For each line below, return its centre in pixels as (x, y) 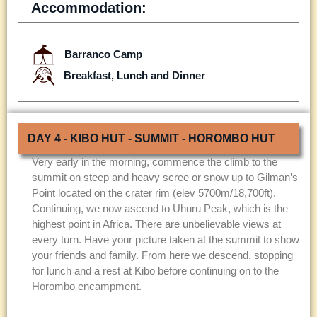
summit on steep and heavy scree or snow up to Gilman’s (165, 177)
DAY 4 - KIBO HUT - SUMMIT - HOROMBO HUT (151, 138)
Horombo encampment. (87, 286)
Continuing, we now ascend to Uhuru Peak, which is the (160, 208)
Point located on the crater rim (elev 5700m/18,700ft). (154, 192)
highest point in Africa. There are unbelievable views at (156, 224)
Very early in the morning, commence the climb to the (155, 161)
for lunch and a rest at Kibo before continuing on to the (155, 270)
